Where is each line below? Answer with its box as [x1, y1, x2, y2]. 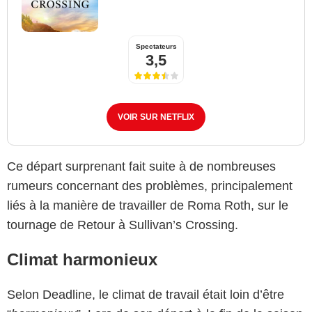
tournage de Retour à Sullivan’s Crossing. [7, 217, 238, 232]
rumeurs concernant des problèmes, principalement [7, 178, 292, 193]
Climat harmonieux [7, 249, 157, 269]
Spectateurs [135, 42, 177, 50]
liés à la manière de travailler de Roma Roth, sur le [7, 198, 288, 212]
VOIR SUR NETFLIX [118, 111, 194, 122]
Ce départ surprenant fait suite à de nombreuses [7, 159, 276, 173]
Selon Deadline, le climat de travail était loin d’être [7, 287, 284, 302]
